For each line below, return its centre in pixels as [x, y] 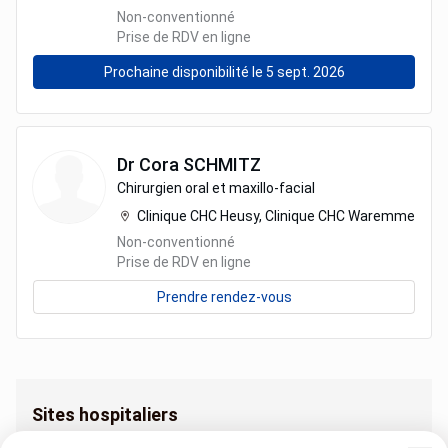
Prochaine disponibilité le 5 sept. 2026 [224, 72]
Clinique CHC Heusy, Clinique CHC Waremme [276, 216]
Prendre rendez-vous [224, 297]
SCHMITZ [222, 164]
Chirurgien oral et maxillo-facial [216, 188]
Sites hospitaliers [105, 414]
